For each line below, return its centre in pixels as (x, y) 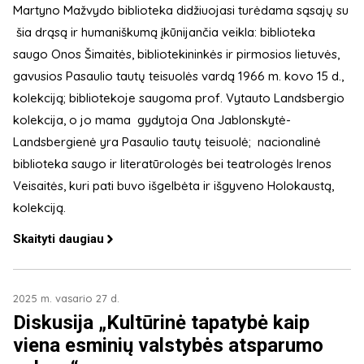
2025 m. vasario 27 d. (66, 298)
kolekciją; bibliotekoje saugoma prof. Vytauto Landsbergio (179, 97)
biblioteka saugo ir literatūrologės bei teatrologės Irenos (172, 163)
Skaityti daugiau (58, 238)
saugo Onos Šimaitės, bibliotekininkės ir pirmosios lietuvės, (176, 54)
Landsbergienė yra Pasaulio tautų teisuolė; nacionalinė (167, 141)
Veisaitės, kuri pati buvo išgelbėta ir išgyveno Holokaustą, (173, 185)
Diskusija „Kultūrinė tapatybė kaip (161, 322)
